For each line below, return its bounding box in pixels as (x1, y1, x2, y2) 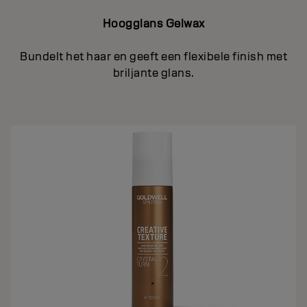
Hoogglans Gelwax (102, 16, 205, 31)
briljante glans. (112, 65, 195, 80)
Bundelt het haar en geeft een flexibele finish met (20, 49, 287, 64)
